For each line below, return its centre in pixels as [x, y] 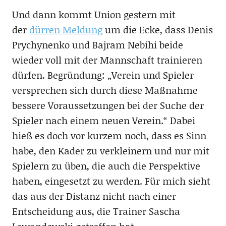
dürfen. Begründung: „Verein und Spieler [103, 75]
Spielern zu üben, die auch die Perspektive [106, 166]
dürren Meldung [66, 30]
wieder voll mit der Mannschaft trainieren [107, 60]
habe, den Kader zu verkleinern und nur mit [110, 151]
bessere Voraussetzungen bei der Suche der [108, 105]
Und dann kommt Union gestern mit [94, 15]
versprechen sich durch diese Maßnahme [105, 90]
